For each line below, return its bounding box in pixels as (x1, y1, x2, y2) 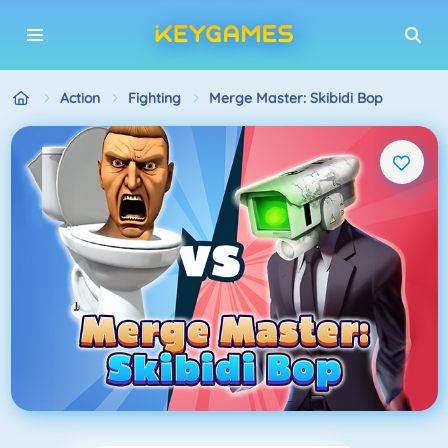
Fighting (127, 88, 181, 107)
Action (59, 88, 100, 107)
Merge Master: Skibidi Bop (208, 88, 383, 107)
